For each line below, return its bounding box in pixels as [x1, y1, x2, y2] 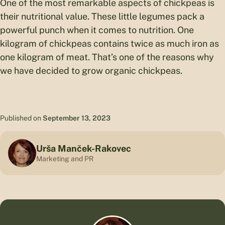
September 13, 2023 [43, 114, 110, 122]
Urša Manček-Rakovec [36, 143, 131, 154]
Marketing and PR [36, 155, 93, 163]
